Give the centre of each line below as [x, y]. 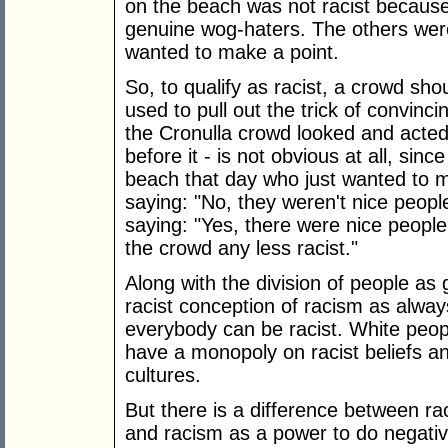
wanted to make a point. [232, 52]
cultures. [163, 375]
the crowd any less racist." [241, 248]
